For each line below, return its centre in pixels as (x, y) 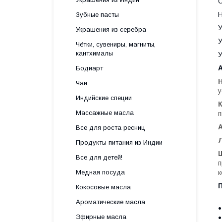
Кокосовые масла (103, 187)
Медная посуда (100, 172)
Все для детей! (99, 157)
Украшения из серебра (111, 29)
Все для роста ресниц (111, 128)
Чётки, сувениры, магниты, (116, 44)
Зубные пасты (97, 15)
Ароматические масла (111, 202)
